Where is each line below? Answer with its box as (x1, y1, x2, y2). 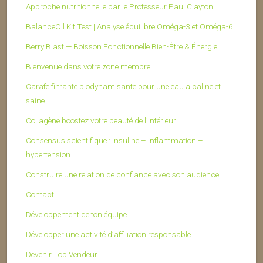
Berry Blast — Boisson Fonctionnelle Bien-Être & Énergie (26, 42, 217, 52)
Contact (26, 190, 54, 200)
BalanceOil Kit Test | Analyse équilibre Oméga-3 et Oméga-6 (26, 22, 233, 32)
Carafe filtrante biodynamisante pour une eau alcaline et (26, 82, 221, 92)
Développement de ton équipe (26, 210, 127, 220)
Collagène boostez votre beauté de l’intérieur (26, 116, 176, 126)
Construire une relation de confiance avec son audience (26, 170, 219, 180)
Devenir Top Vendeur (26, 249, 97, 259)
